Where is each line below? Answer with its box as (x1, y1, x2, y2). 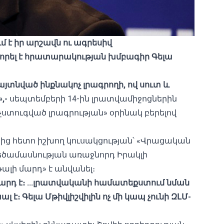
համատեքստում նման (94, 178, 189, 187)
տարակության (42, 52, 106, 61)
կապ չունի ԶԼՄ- (124, 192, 191, 201)
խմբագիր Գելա (108, 52, 172, 61)
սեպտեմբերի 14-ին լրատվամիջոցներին (7, 94, 177, 103)
